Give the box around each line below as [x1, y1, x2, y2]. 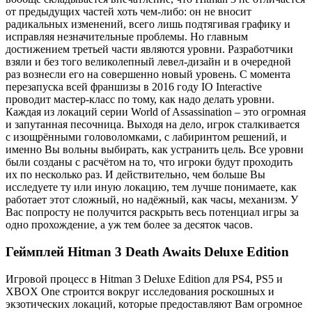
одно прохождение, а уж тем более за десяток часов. [6, 219, 253, 231]
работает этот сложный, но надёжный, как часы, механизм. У [6, 194, 298, 206]
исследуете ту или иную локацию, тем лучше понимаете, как [6, 181, 297, 194]
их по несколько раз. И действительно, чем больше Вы [6, 169, 265, 181]
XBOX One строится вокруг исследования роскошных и [6, 285, 274, 297]
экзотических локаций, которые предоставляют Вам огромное [6, 297, 302, 310]
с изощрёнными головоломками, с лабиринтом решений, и [6, 131, 287, 143]
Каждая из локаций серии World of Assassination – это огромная [6, 106, 306, 118]
